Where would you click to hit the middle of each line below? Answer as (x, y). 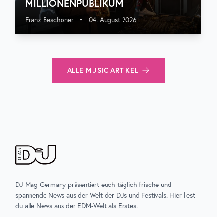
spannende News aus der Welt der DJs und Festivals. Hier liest (105, 195)
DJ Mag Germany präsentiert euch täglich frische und (93, 185)
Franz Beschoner (49, 20)
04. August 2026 (113, 20)
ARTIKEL (123, 70)
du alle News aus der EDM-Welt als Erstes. (77, 206)
